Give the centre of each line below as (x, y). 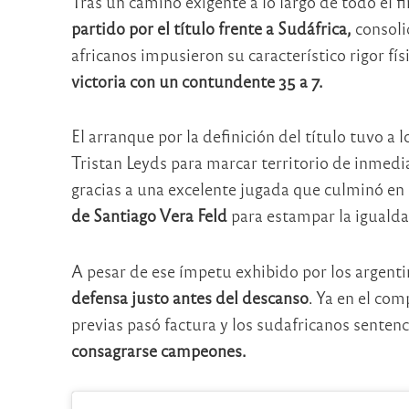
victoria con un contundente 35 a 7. (197, 80)
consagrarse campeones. (158, 350)
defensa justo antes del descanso (189, 297)
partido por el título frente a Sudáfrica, (211, 27)
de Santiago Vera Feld (149, 215)
